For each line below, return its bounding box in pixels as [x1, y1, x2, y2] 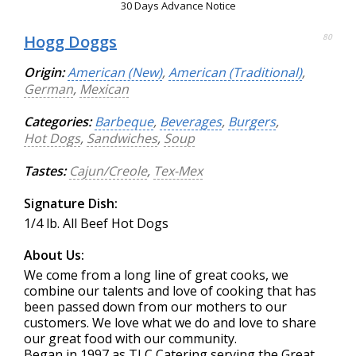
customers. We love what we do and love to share [24, 314, 316, 332]
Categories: [24, 113, 91, 131]
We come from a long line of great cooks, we [24, 266, 288, 284]
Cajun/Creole [69, 162, 147, 180]
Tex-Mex [153, 162, 203, 180]
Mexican [79, 80, 129, 99]
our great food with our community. [24, 330, 237, 348]
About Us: [24, 246, 84, 265]
